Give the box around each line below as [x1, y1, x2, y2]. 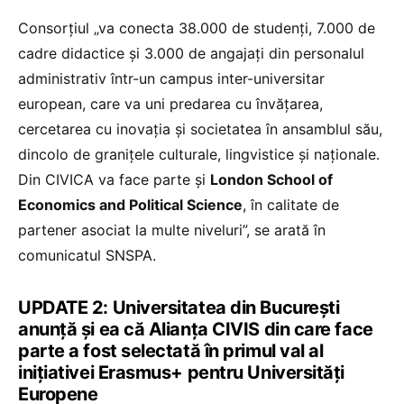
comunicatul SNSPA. [18, 245, 156, 264]
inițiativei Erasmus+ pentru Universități [18, 361, 344, 383]
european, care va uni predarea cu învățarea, [18, 94, 323, 113]
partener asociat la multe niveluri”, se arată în [18, 220, 326, 239]
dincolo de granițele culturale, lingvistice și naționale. [18, 144, 380, 163]
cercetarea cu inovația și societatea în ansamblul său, [18, 119, 382, 138]
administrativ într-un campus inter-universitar [18, 69, 325, 87]
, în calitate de [243, 195, 339, 214]
